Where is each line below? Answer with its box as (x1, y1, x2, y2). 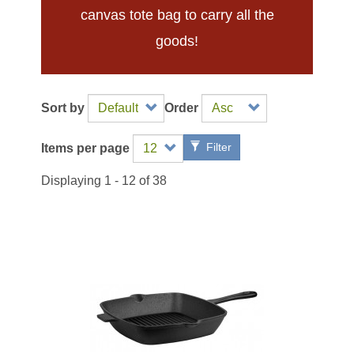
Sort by (41, 101, 85, 115)
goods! (156, 33, 198, 49)
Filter (203, 141, 232, 153)
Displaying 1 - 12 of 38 (41, 174, 168, 187)
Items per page (41, 141, 130, 155)
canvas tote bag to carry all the (80, 7, 274, 23)
